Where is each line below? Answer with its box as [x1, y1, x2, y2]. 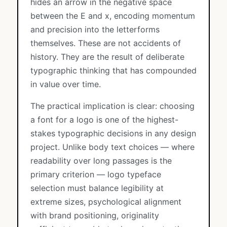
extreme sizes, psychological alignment [30, 197, 181, 207]
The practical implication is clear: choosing [30, 101, 195, 111]
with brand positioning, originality [30, 210, 159, 220]
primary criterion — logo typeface [30, 169, 161, 179]
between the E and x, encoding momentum [30, 11, 195, 21]
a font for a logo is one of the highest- [30, 115, 178, 125]
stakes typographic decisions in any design [30, 128, 196, 138]
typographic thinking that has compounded [30, 65, 197, 75]
